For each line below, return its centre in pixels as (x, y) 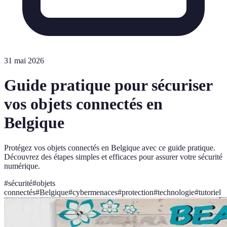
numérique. (22, 166)
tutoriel (210, 192)
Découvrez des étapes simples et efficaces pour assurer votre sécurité (113, 157)
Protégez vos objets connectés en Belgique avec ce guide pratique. (110, 147)
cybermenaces (95, 192)
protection (138, 192)
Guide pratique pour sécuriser (108, 85)
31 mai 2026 (24, 61)
